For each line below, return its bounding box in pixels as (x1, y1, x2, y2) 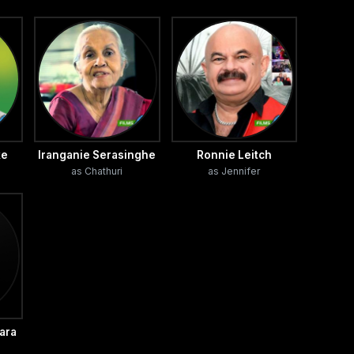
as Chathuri (71, 165, 123, 178)
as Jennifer (208, 165, 261, 178)
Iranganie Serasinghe (38, 149, 156, 162)
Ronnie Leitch (196, 149, 272, 162)
